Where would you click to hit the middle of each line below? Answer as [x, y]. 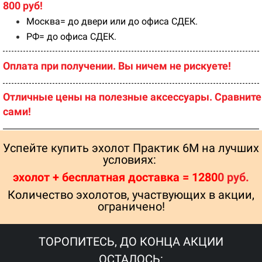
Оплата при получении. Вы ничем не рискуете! [117, 65]
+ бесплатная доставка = [119, 177]
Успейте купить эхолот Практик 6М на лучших [131, 148]
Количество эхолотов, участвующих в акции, [131, 194]
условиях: [131, 159]
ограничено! [131, 206]
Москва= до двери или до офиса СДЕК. [112, 21]
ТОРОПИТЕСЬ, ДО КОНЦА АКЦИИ [131, 241]
